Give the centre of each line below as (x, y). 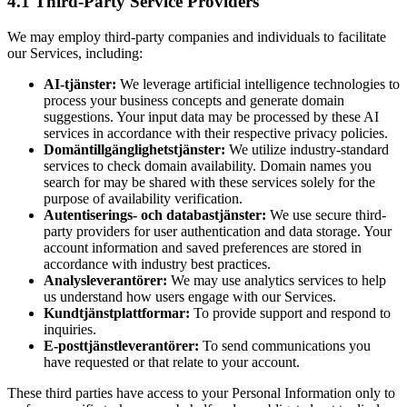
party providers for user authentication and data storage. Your (218, 231)
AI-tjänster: (80, 84)
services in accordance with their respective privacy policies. (216, 133)
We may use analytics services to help (278, 280)
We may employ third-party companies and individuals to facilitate (197, 37)
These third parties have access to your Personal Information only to (201, 393)
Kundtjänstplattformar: (117, 313)
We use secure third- (328, 215)
